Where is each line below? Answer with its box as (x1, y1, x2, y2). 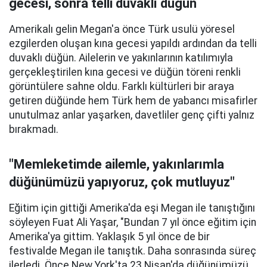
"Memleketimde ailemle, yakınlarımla (9, 157, 224, 172)
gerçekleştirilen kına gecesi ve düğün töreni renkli (9, 66, 241, 78)
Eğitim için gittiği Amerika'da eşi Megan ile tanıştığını (9, 202, 255, 214)
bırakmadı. (9, 123, 58, 135)
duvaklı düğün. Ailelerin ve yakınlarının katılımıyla (9, 52, 233, 64)
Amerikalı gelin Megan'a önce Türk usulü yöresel (9, 23, 235, 35)
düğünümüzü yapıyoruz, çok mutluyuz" (9, 175, 235, 190)
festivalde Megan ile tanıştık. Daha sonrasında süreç (9, 245, 256, 257)
